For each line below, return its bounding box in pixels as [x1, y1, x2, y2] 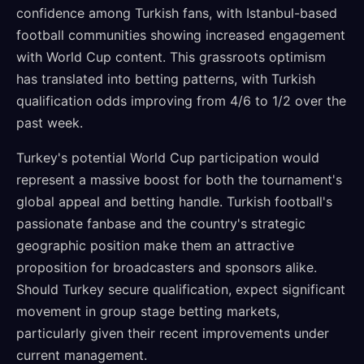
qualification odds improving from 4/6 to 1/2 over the [16, 93, 346, 109]
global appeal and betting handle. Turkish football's [16, 193, 332, 210]
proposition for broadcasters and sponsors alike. [16, 259, 317, 275]
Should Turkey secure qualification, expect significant [16, 281, 345, 297]
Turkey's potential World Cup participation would [16, 149, 319, 166]
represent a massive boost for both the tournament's [16, 171, 342, 188]
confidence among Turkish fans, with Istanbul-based [16, 5, 337, 21]
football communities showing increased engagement [16, 27, 345, 43]
